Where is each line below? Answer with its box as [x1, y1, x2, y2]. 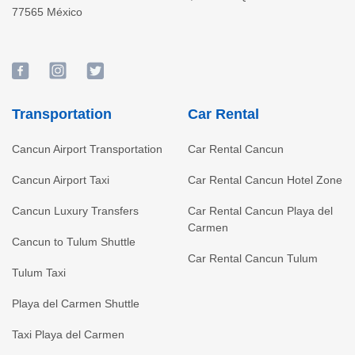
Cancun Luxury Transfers [12, 204, 139, 218]
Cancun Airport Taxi [12, 174, 109, 187]
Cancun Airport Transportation [12, 143, 162, 156]
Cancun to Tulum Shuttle [12, 235, 136, 249]
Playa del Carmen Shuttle [12, 297, 139, 311]
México [47, 5, 82, 18]
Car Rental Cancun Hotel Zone [187, 174, 342, 187]
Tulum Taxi [12, 266, 66, 280]
